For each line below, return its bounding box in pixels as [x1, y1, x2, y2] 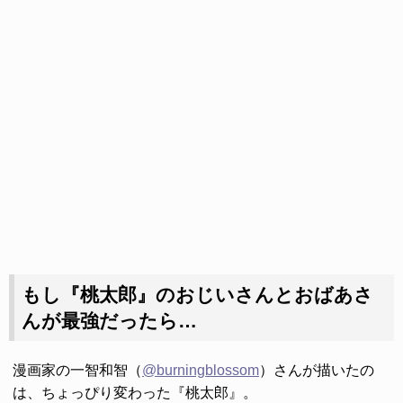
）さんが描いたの [259, 362, 374, 378]
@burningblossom [142, 362, 259, 378]
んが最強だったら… [21, 309, 197, 331]
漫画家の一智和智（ [13, 362, 142, 378]
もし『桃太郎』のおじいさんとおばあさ [21, 283, 373, 305]
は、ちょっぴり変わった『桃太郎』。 [13, 384, 257, 400]
